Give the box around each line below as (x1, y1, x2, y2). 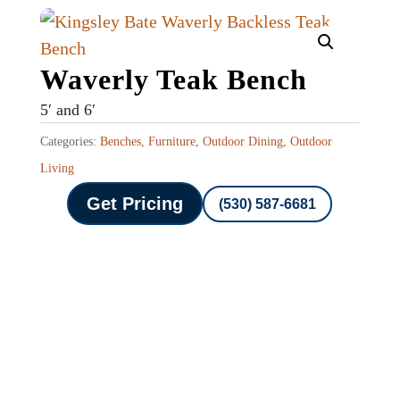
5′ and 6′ (39, 101, 96, 120)
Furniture (147, 135, 196, 149)
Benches (99, 135, 141, 149)
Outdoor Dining (202, 135, 283, 149)
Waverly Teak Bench (39, 63, 307, 96)
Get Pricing (87, 194, 183, 214)
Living (39, 162, 74, 176)
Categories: (39, 135, 100, 149)
